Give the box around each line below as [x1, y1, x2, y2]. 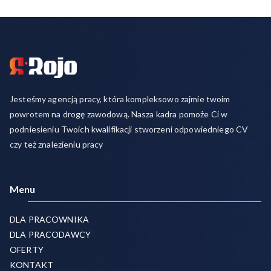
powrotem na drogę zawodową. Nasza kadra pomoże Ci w [10, 109, 228, 119]
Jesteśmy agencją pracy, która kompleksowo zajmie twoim [10, 94, 230, 104]
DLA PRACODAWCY [10, 229, 91, 240]
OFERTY [10, 244, 44, 255]
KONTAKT [10, 260, 53, 270]
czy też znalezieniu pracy [10, 139, 103, 149]
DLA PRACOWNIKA [10, 214, 89, 224]
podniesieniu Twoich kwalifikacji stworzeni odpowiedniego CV [10, 124, 249, 134]
